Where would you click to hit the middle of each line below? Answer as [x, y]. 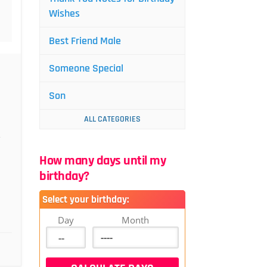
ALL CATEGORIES [112, 119]
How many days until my [103, 161]
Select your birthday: [86, 200]
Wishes [64, 13]
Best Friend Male [85, 41]
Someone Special [86, 68]
